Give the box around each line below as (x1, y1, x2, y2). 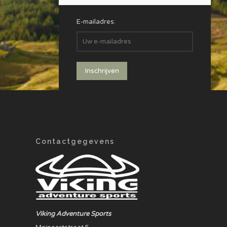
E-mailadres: (77, 18, 116, 26)
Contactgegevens (35, 137, 115, 146)
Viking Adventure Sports (35, 210, 111, 218)
